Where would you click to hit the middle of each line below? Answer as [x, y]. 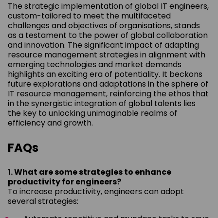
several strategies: [43, 201]
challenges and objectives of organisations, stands [104, 25]
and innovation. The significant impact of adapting [103, 45]
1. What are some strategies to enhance [90, 172]
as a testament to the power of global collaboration [108, 35]
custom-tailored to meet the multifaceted [89, 16]
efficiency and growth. [50, 123]
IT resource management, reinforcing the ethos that [108, 93]
